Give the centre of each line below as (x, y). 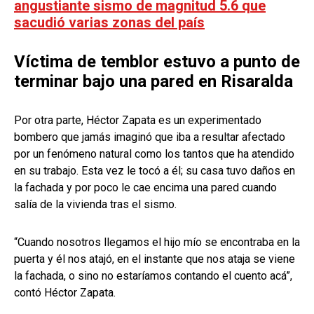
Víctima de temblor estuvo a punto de (157, 61)
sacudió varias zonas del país (109, 22)
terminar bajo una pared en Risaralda (153, 81)
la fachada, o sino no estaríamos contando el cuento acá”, (153, 275)
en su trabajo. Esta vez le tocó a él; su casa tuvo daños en (155, 170)
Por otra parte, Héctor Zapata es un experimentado (138, 120)
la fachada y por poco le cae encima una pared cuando (145, 187)
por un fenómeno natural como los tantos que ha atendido (154, 153)
